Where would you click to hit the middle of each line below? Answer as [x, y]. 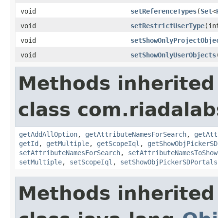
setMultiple [40, 162]
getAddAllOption [48, 134]
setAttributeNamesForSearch [70, 153]
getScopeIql [118, 143]
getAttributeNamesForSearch [136, 134]
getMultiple [68, 143]
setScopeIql [91, 162]
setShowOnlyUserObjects [173, 55]
